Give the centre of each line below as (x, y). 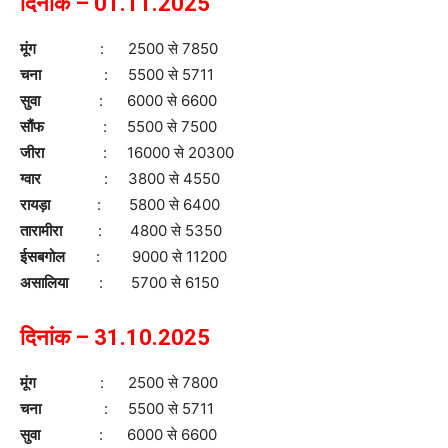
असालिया (45, 282)
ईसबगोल (44, 256)
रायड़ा (36, 204)
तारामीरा (41, 230)
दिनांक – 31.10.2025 (115, 337)
